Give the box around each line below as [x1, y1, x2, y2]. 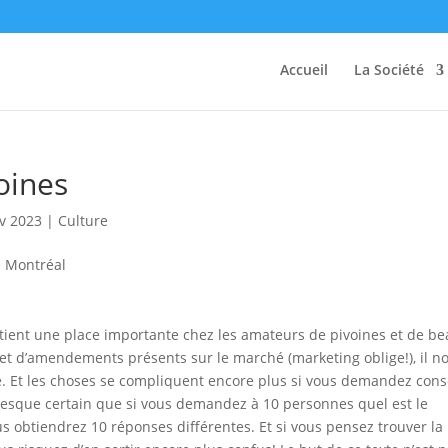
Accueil [280, 60, 328, 79]
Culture [58, 211, 109, 230]
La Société [354, 60, 424, 79]
